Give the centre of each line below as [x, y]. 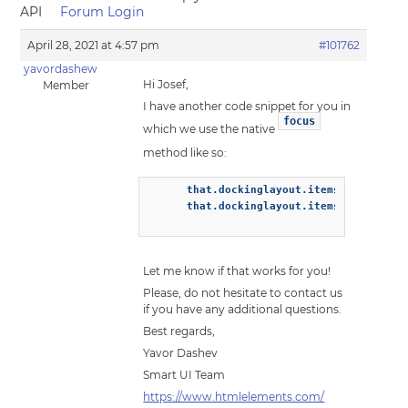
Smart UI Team [184, 375]
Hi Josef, [166, 84]
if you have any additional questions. [243, 309]
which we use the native [211, 128]
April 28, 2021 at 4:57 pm [94, 45]
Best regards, [179, 331]
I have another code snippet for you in [247, 106]
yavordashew [60, 69]
